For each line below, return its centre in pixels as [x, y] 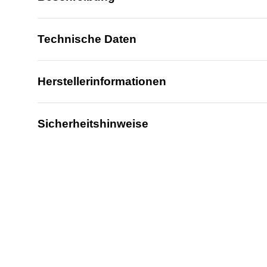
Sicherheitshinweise [93, 124]
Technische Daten [87, 39]
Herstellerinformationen [102, 82]
